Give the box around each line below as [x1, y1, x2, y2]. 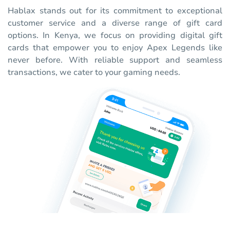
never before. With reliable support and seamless [8, 54, 222, 66]
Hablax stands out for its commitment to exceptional [8, 5, 222, 16]
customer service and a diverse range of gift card [8, 17, 222, 29]
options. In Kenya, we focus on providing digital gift [8, 29, 222, 41]
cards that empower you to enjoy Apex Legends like [8, 42, 222, 53]
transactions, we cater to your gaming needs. [8, 66, 180, 78]
